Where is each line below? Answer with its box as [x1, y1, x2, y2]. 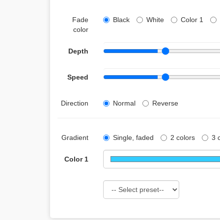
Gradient [61, 134, 88, 141]
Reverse [152, 99, 178, 107]
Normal [112, 99, 136, 107]
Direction [60, 99, 88, 107]
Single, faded [112, 134, 154, 141]
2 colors [170, 134, 195, 141]
